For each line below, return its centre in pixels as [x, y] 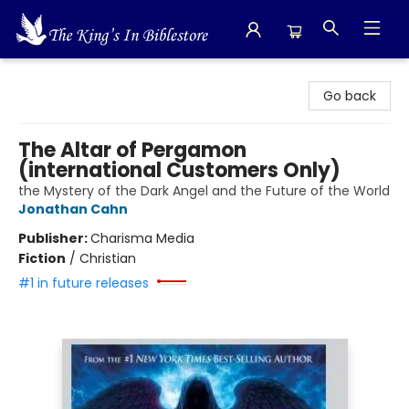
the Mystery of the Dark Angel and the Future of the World [204, 191]
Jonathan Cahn [73, 209]
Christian [108, 258]
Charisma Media [142, 238]
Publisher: [54, 238]
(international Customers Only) [179, 170]
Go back [350, 96]
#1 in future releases [84, 283]
